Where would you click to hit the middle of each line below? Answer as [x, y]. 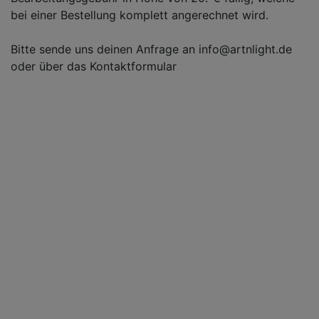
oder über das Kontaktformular [94, 67]
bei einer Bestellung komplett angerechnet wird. [140, 15]
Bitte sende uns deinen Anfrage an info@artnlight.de [151, 49]
